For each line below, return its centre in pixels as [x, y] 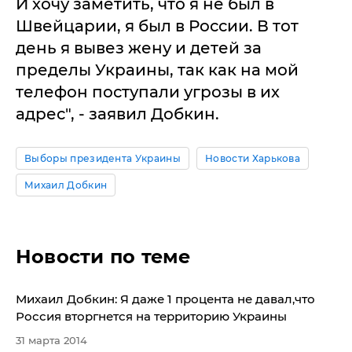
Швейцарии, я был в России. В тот [157, 26]
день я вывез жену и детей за [139, 48]
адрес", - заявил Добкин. [117, 114]
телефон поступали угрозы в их [148, 92]
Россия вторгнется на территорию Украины [151, 316]
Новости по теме [103, 257]
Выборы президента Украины [103, 158]
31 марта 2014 [51, 340]
